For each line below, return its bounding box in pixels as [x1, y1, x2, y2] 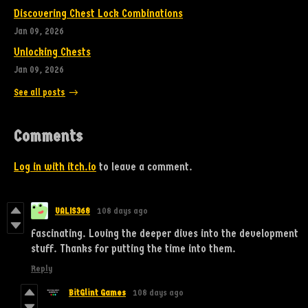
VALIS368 [55, 205, 90, 216]
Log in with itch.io [14, 159, 96, 173]
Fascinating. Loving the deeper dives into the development [31, 226, 298, 240]
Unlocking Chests [14, 45, 91, 59]
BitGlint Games [69, 287, 126, 298]
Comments [14, 126, 82, 146]
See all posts [14, 87, 65, 98]
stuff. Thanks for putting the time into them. [31, 241, 236, 255]
